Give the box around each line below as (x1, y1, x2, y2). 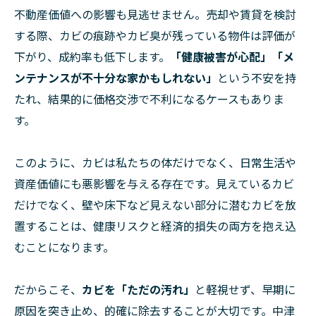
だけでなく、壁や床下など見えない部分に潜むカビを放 (14, 196, 296, 214)
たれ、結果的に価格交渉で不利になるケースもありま (14, 90, 284, 108)
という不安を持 (217, 69, 296, 87)
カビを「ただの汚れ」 (82, 281, 195, 298)
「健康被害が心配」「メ (170, 48, 294, 66)
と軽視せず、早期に (195, 281, 296, 298)
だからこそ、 (14, 281, 82, 298)
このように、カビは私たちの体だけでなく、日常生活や (14, 154, 296, 171)
